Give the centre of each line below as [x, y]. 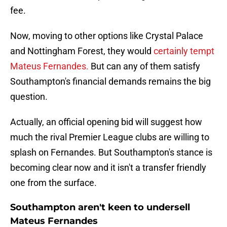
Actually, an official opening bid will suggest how [106, 122]
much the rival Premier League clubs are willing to [110, 137]
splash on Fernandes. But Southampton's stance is [111, 153]
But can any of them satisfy [144, 66]
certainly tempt [184, 51]
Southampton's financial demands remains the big [110, 82]
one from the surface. [53, 183]
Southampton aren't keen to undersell [100, 207]
